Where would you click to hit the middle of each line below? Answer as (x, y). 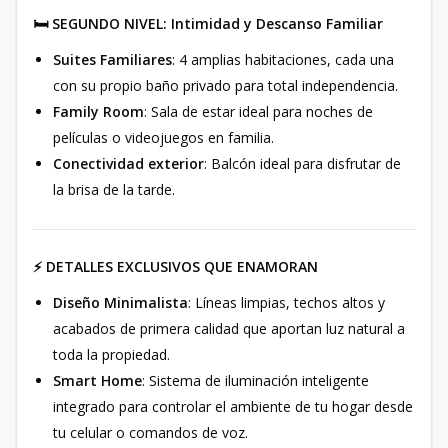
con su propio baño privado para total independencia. (225, 85)
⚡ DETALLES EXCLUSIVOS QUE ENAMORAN (175, 266)
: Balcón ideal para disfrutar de (302, 163)
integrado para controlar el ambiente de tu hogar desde (233, 406)
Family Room (98, 111)
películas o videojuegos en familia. (163, 137)
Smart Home (97, 380)
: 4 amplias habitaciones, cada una (283, 59)
